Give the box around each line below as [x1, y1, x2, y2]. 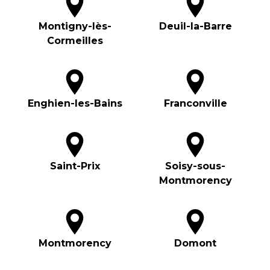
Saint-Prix [49, 160, 100, 172]
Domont [174, 237, 216, 250]
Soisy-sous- [165, 160, 225, 172]
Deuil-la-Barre [159, 20, 232, 33]
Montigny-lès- [38, 20, 111, 33]
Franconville [163, 98, 227, 110]
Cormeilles [46, 35, 103, 47]
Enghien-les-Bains [27, 98, 122, 110]
